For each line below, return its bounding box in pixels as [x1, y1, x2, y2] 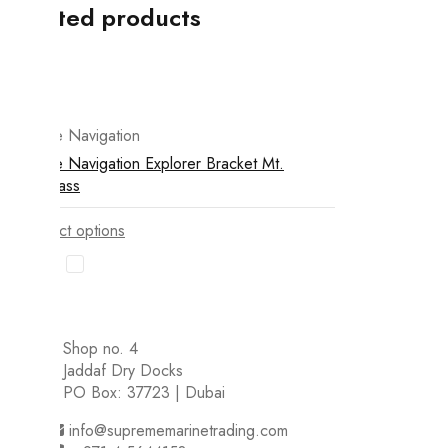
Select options [29, 218, 125, 242]
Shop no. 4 [63, 336, 138, 360]
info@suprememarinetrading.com [69, 418, 288, 442]
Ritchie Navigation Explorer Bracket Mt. [18, 151, 284, 175]
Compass [18, 173, 80, 197]
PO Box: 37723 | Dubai [63, 380, 225, 404]
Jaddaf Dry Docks [63, 358, 183, 382]
